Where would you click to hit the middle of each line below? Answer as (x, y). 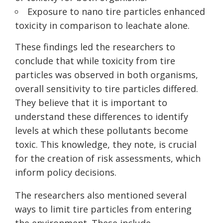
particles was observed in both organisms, (107, 75)
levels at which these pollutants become (102, 131)
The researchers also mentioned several (101, 195)
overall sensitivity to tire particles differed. (107, 89)
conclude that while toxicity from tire (95, 61)
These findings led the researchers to (95, 47)
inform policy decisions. (66, 172)
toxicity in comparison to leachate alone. (102, 26)
